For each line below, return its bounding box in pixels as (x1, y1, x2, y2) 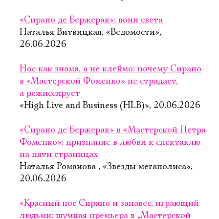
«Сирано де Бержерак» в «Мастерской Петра (20, 125, 206, 135)
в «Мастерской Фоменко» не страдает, (20, 76, 178, 87)
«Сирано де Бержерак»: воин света (20, 15, 163, 25)
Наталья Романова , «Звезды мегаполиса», (20, 161, 193, 172)
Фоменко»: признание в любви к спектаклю (20, 137, 200, 148)
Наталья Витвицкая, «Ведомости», (20, 27, 161, 38)
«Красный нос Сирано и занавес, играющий (20, 198, 199, 209)
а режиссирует (20, 88, 80, 99)
